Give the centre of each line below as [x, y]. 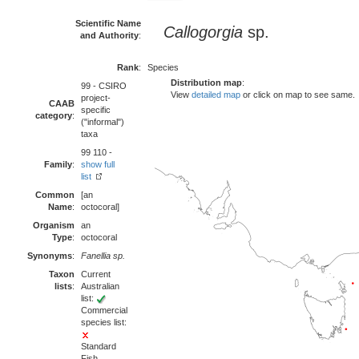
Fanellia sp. [103, 256]
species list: [104, 322]
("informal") [103, 122]
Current [96, 274]
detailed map [216, 95]
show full [98, 164]
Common [55, 195]
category [54, 115]
